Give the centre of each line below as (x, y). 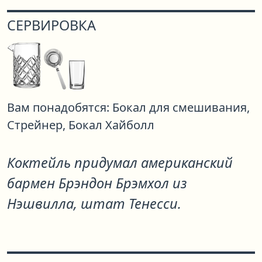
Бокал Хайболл (111, 125)
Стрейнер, (36, 125)
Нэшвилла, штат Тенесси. (94, 204)
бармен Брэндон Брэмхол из (97, 183)
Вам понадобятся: (58, 107)
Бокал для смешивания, (181, 107)
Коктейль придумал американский (120, 163)
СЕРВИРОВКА (51, 25)
